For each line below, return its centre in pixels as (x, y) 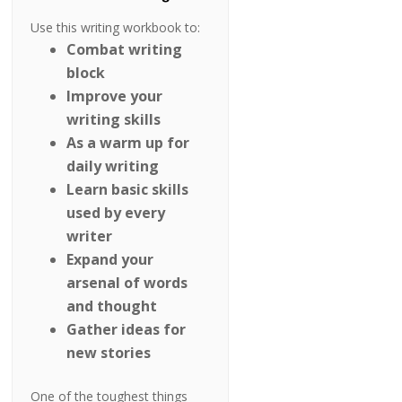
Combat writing (125, 50)
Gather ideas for (127, 330)
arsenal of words (127, 283)
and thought (112, 306)
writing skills (114, 120)
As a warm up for (128, 143)
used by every (116, 213)
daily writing (113, 166)
